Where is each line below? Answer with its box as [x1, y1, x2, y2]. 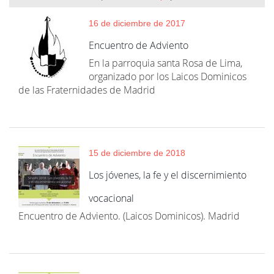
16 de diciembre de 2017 [89, 18, 185, 28]
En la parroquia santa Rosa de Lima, [89, 56, 242, 70]
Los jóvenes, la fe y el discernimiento [89, 168, 246, 182]
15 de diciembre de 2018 [89, 148, 185, 158]
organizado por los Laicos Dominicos [89, 70, 246, 83]
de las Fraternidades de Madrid [18, 83, 155, 97]
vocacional [89, 191, 134, 205]
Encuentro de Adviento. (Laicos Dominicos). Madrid [18, 209, 240, 223]
